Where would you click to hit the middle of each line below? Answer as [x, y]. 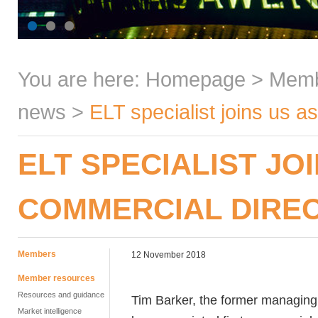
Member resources [56, 278]
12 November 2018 [169, 255]
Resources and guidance [61, 295]
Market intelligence [50, 311]
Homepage [196, 79]
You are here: [82, 79]
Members [37, 254]
